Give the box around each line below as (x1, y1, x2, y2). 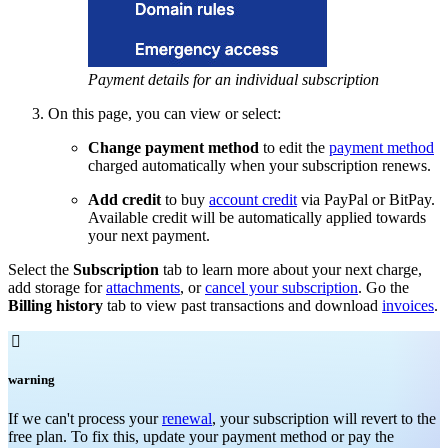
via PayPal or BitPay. (297, 191, 435, 209)
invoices (382, 297, 434, 315)
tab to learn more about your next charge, (159, 261, 422, 279)
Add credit (88, 191, 161, 209)
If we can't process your (8, 409, 162, 427)
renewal (162, 409, 212, 427)
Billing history (8, 297, 107, 315)
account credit (209, 191, 297, 209)
